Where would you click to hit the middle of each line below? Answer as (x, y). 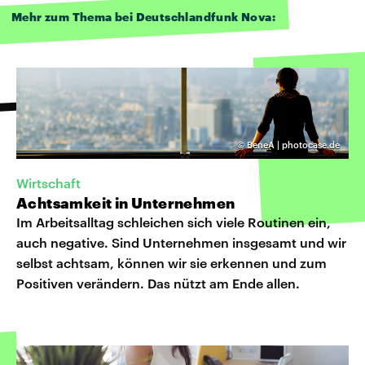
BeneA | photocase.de (293, 144)
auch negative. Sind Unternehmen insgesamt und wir (181, 242)
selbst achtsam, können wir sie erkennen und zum (172, 262)
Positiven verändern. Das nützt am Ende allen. (158, 283)
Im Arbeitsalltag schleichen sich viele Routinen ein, (174, 222)
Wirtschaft (48, 182)
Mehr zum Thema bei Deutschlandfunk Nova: (143, 16)
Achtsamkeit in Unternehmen (126, 202)
